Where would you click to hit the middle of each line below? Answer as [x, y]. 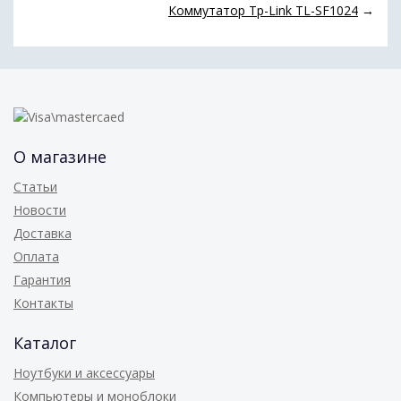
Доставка [43, 233]
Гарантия [42, 280]
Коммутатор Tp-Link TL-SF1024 [263, 10]
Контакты [43, 303]
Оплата [36, 256]
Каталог [45, 343]
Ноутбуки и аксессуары [84, 373]
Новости [40, 210]
